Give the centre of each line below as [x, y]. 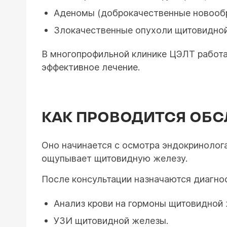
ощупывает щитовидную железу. [115, 158]
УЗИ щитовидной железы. [111, 221]
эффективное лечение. [91, 67]
